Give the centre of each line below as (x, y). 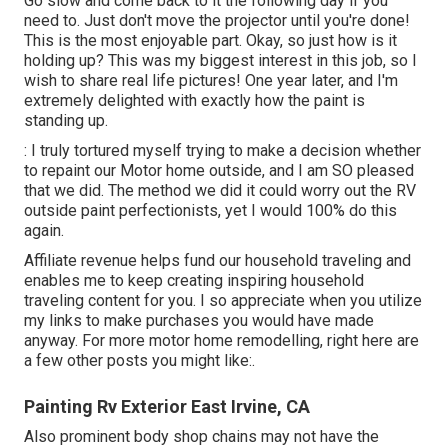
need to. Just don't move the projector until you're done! (217, 20)
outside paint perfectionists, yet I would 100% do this (210, 210)
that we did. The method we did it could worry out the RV (220, 190)
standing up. (66, 120)
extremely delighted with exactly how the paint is (194, 100)
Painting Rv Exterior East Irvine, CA (167, 406)
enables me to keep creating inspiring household (194, 280)
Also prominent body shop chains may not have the (201, 436)
